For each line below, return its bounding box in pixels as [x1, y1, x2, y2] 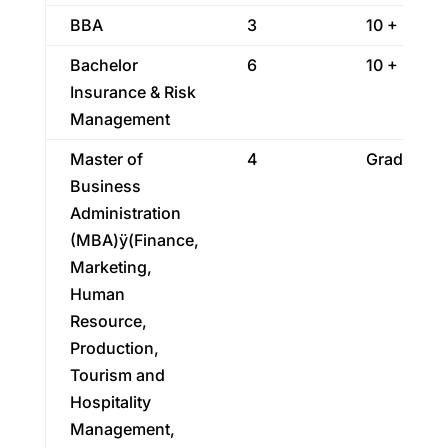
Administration [69, 203, 181, 223]
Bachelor [69, 55, 138, 75]
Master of [69, 149, 143, 169]
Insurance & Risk [69, 82, 196, 102]
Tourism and [69, 365, 165, 385]
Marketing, [69, 257, 152, 277]
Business [69, 176, 141, 196]
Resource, [69, 311, 147, 331]
